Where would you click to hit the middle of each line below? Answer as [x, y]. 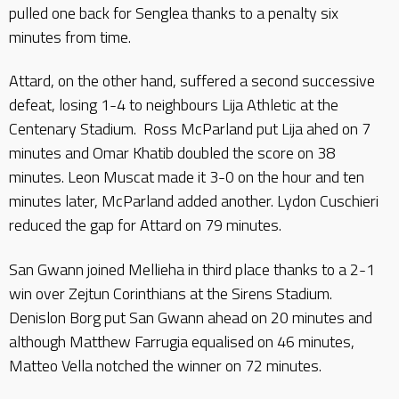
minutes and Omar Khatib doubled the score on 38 [172, 153]
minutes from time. [70, 37]
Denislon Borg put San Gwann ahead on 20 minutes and [191, 317]
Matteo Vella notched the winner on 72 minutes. [165, 365]
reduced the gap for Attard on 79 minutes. [145, 225]
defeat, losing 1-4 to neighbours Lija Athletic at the [174, 105]
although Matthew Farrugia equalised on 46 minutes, [182, 341]
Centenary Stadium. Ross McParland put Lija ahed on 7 [190, 129]
